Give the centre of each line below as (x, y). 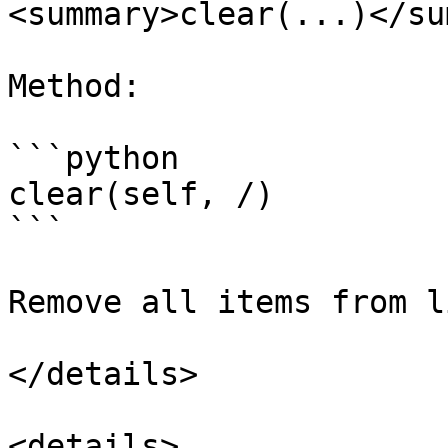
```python (93, 158)
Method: (74, 86)
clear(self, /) (141, 194)
